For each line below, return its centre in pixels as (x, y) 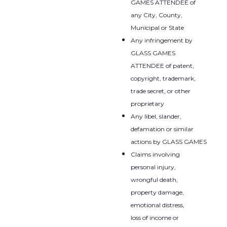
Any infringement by (161, 40)
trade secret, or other (160, 91)
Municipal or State (157, 27)
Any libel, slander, (156, 116)
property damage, (158, 192)
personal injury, (154, 167)
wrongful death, (155, 179)
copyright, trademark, (163, 78)
